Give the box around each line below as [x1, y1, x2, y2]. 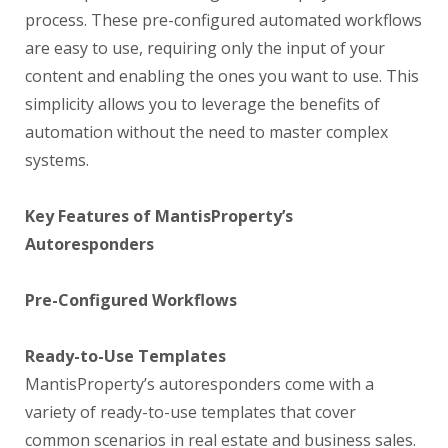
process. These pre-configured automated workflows [25, 9, 422, 31]
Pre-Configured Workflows [25, 289, 237, 311]
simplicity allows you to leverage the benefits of [25, 93, 380, 115]
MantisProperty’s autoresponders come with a [25, 373, 374, 395]
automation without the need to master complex [25, 121, 388, 143]
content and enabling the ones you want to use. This [25, 65, 419, 87]
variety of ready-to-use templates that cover [25, 401, 356, 423]
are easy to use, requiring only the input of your [25, 37, 385, 59]
